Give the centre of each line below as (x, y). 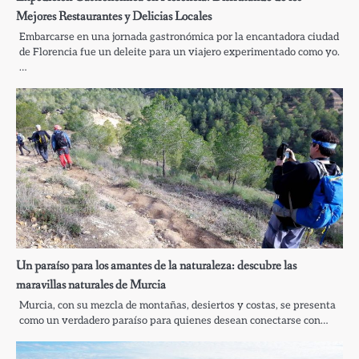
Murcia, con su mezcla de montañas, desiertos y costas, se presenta (177, 305)
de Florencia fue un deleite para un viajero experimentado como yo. (179, 52)
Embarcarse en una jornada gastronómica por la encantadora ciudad (179, 36)
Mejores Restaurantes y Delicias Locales (114, 16)
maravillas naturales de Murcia (91, 284)
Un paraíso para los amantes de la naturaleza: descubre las (156, 265)
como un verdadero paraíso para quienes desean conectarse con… (173, 320)
